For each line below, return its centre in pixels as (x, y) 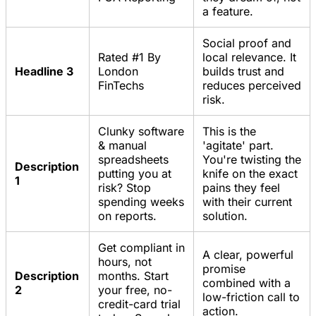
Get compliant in (141, 248)
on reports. (127, 216)
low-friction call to (251, 297)
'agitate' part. (238, 146)
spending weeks (141, 202)
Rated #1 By (129, 57)
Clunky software (141, 132)
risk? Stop (124, 188)
